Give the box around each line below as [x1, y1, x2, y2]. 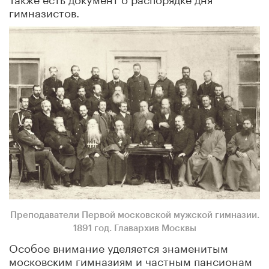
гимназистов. [9, 2, 79, 20]
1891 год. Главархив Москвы [73, 224, 196, 234]
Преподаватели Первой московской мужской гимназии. [10, 211, 259, 220]
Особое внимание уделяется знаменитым [9, 238, 228, 256]
